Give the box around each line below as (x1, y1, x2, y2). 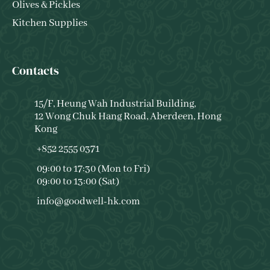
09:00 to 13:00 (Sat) (37, 175, 119, 188)
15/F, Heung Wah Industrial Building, (34, 97, 196, 110)
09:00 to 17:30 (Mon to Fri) (37, 162, 150, 175)
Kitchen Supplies (12, 17, 87, 30)
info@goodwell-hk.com (37, 195, 140, 208)
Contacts (12, 61, 59, 79)
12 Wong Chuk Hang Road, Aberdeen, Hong (34, 110, 222, 123)
